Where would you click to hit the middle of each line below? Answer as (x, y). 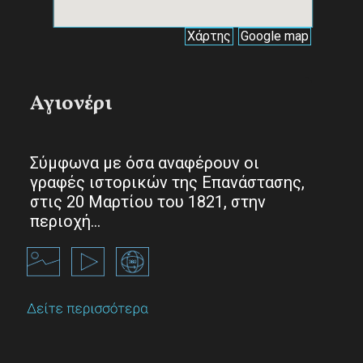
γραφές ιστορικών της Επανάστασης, (167, 182)
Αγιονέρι (71, 104)
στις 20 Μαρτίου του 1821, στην (148, 201)
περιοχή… (65, 221)
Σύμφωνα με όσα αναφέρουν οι (145, 162)
